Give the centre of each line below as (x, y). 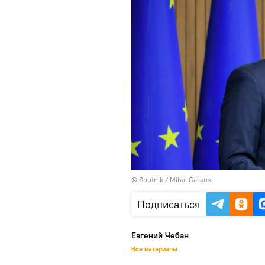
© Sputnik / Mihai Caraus (171, 179)
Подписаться (169, 204)
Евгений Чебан (160, 235)
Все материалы (154, 249)
